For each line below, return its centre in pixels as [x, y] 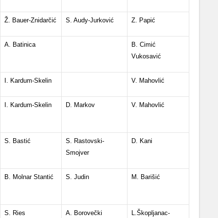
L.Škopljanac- [151, 213]
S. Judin [77, 177]
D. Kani [142, 141]
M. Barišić [146, 177]
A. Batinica [20, 45]
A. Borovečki [84, 213]
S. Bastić [18, 141]
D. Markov [80, 105]
